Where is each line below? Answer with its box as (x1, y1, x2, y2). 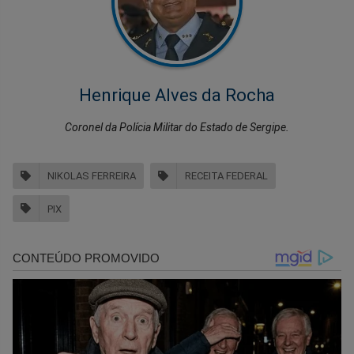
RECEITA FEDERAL (185, 170, 268, 183)
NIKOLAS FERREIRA (47, 170, 136, 183)
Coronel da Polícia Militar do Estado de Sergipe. (65, 120, 289, 134)
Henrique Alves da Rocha (79, 85, 275, 105)
